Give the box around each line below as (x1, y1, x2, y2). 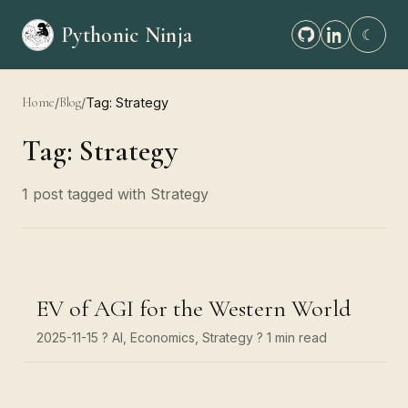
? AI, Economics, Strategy (102, 330, 253, 345)
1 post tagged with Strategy (22, 185, 209, 203)
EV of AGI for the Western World (36, 294, 352, 322)
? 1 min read (257, 330, 327, 345)
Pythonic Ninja (61, 21, 193, 48)
